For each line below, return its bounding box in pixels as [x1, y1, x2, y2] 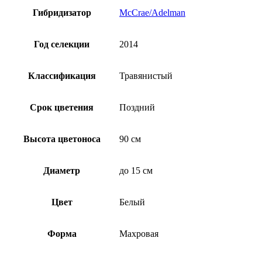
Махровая [119, 228, 158, 239]
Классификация [27, 70, 96, 81]
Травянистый [119, 70, 173, 81]
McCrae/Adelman [119, 7, 185, 18]
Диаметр [43, 165, 80, 175]
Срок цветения [30, 102, 94, 112]
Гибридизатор [32, 7, 91, 18]
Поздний [119, 102, 155, 112]
